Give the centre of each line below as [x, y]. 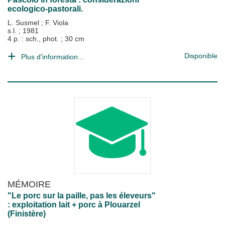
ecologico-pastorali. [45, 9]
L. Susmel [24, 23]
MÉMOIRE [29, 184]
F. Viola [57, 23]
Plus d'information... [52, 57]
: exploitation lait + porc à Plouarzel [74, 205]
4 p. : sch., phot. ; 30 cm [46, 39]
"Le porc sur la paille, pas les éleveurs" [82, 196]
